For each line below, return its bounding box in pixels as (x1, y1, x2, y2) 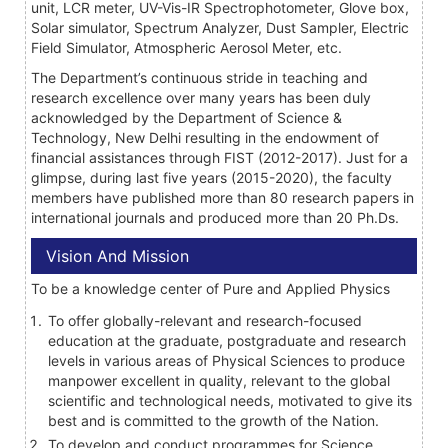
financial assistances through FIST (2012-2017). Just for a (31, 148, 408, 166)
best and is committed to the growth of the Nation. (48, 411, 379, 429)
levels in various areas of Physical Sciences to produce (48, 351, 405, 369)
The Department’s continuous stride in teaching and (31, 68, 368, 86)
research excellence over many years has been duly (31, 88, 371, 106)
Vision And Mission (46, 245, 189, 266)
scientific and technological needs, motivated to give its (48, 391, 412, 409)
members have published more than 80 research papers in (31, 188, 414, 206)
